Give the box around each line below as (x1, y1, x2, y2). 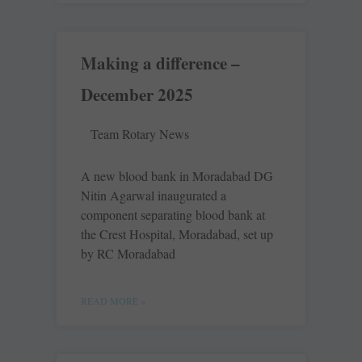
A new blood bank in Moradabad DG (81, 167, 273, 185)
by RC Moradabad (81, 245, 175, 263)
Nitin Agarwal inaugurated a (81, 187, 226, 204)
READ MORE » (81, 294, 145, 308)
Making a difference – (81, 51, 240, 76)
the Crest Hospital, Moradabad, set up (81, 225, 273, 243)
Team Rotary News (90, 125, 189, 143)
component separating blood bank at (81, 206, 265, 224)
